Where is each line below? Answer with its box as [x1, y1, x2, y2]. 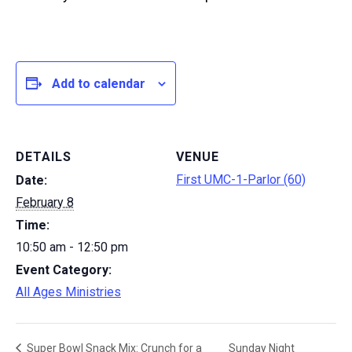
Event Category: [16, 262, 112, 277]
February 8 [16, 195, 74, 210]
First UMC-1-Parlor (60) [176, 172, 306, 187]
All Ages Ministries [16, 284, 121, 299]
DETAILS [16, 149, 71, 164]
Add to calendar [52, 75, 145, 91]
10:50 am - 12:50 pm [16, 240, 128, 255]
